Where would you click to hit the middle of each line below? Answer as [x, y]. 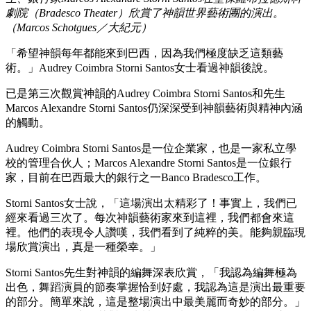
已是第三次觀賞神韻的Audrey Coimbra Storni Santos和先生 [145, 93]
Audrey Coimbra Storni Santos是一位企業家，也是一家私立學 [151, 148]
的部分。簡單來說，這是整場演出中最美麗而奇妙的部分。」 [155, 301]
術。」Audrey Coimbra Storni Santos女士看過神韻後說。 [140, 67]
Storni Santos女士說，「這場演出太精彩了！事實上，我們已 [151, 203]
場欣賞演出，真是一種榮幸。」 [83, 246]
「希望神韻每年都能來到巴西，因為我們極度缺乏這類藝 [144, 53]
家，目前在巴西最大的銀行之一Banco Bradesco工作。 [136, 177]
